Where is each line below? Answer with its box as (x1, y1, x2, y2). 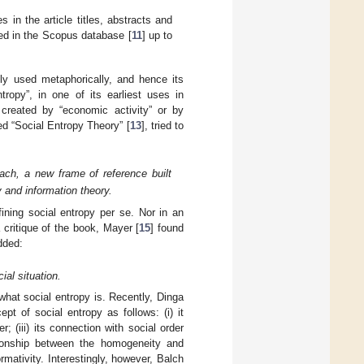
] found (150, 221, 184, 234)
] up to (141, 29, 173, 42)
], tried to (141, 119, 184, 132)
